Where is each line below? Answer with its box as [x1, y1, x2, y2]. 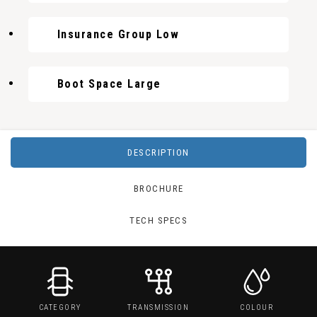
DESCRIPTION [127, 147, 190, 158]
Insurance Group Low [57, 28, 179, 41]
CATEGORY [38, 303, 81, 312]
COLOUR [240, 303, 275, 312]
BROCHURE [133, 183, 184, 194]
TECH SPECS [129, 215, 188, 226]
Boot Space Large [57, 77, 161, 91]
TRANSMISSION [127, 303, 190, 312]
